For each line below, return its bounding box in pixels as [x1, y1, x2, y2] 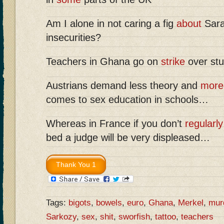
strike [161, 56, 185, 67]
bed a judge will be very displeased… [46, 132, 210, 143]
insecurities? [46, 32, 101, 43]
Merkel [178, 197, 203, 207]
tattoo [155, 211, 176, 221]
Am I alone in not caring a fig [46, 18, 176, 29]
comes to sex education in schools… [46, 94, 208, 105]
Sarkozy [46, 211, 76, 221]
